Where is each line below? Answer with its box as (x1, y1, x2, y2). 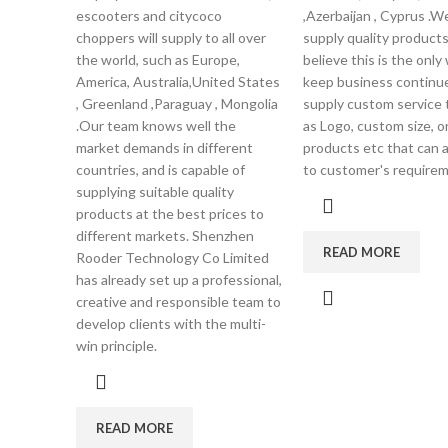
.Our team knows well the (76, 117, 236, 134)
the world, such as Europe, (76, 51, 240, 68)
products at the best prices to (76, 205, 264, 222)
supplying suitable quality (76, 183, 234, 200)
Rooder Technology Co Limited (76, 249, 269, 266)
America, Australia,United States (76, 73, 280, 90)
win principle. (76, 337, 157, 354)
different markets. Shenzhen (76, 227, 254, 244)
